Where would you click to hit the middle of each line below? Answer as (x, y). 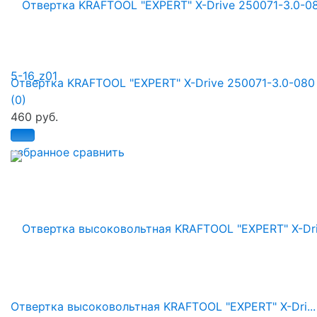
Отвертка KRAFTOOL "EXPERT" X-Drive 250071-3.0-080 (163, 83)
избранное (40, 152)
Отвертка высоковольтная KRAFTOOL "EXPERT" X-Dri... (163, 307)
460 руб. (34, 117)
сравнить (99, 152)
